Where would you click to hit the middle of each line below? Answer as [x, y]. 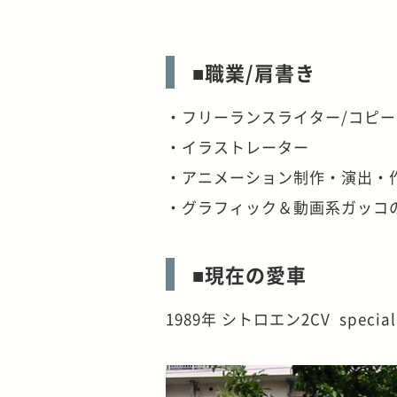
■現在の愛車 [250, 273]
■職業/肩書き [254, 71]
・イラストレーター [238, 146]
